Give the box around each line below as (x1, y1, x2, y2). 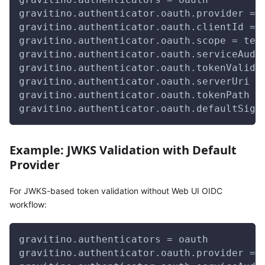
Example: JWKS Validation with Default (9, 142, 237, 159)
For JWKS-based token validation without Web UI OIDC (9, 186, 222, 196)
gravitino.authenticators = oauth (19, 234, 208, 245)
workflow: (9, 199, 47, 210)
